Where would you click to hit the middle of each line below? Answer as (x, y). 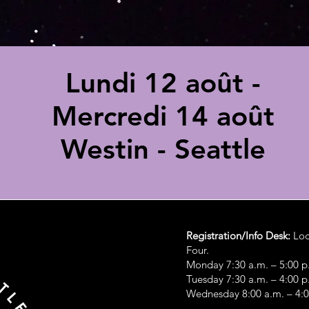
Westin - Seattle (163, 149)
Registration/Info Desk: (239, 236)
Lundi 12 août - (163, 83)
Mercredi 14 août (163, 116)
